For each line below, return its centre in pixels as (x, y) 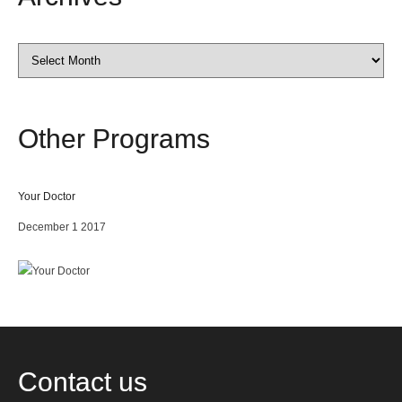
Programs (151, 139)
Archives (38, 53)
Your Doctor (47, 197)
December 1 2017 (62, 227)
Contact (68, 382)
